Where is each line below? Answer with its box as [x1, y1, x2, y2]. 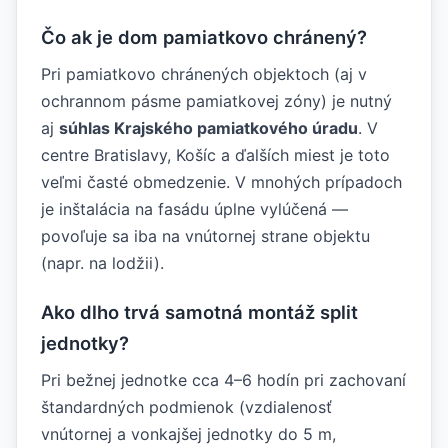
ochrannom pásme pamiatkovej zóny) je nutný [41, 90, 392, 111]
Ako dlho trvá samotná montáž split [41, 300, 358, 323]
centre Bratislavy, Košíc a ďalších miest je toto [41, 144, 390, 165]
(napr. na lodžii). [41, 252, 164, 273]
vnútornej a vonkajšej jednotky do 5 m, [41, 423, 336, 444]
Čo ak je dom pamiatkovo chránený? [41, 25, 367, 48]
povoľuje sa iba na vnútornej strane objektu [41, 225, 370, 246]
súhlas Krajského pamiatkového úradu [59, 117, 358, 138]
